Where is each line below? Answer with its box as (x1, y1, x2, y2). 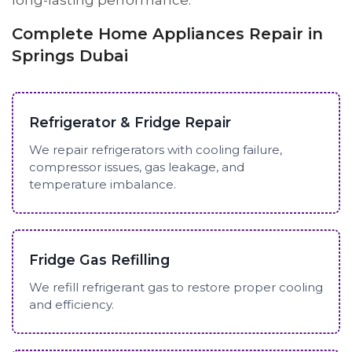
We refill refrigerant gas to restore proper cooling (28, 279, 323, 295)
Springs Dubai (12, 46, 128, 65)
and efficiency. (28, 296, 114, 312)
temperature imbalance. (28, 176, 176, 192)
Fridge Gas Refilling (28, 251, 170, 268)
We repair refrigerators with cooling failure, (28, 141, 282, 157)
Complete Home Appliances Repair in (12, 24, 323, 43)
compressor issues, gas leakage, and (28, 159, 244, 174)
